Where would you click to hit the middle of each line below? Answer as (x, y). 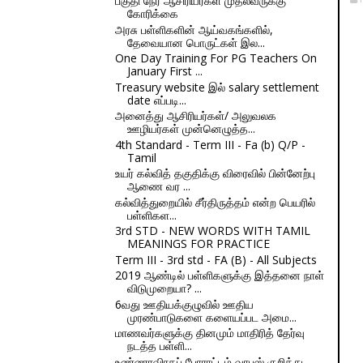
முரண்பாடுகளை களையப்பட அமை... (211, 317)
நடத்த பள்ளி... (159, 346)
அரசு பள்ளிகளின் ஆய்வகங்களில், (194, 29)
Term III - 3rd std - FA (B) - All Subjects (216, 259)
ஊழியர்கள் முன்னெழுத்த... (191, 128)
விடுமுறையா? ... (164, 288)
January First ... (164, 71)
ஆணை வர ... (158, 186)
